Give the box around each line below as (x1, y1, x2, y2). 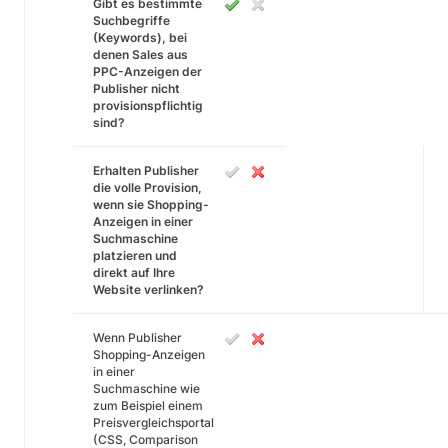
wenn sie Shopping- (93, 197, 209, 212)
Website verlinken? (93, 282, 204, 297)
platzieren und (93, 248, 177, 263)
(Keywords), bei (93, 30, 187, 45)
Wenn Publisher (93, 330, 182, 345)
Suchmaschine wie (93, 381, 200, 396)
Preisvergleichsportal (93, 415, 214, 430)
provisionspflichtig (93, 98, 203, 113)
